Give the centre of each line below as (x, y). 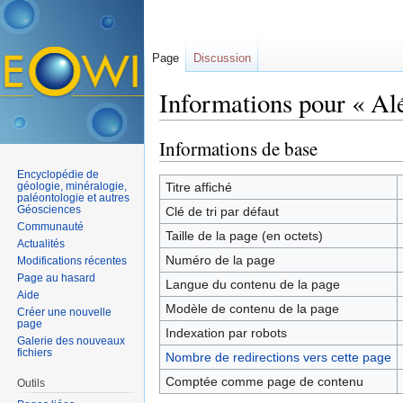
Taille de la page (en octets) (244, 235)
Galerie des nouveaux (72, 340)
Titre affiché (198, 187)
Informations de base (238, 148)
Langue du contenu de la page (252, 284)
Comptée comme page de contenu (264, 381)
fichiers (35, 352)
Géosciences (49, 209)
